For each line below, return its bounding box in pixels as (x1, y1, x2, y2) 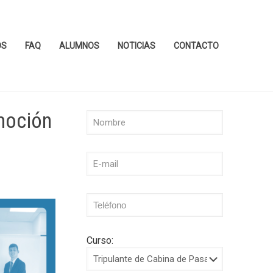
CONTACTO (174, 41, 219, 51)
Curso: (86, 235, 113, 246)
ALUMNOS (59, 41, 99, 51)
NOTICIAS (118, 41, 155, 51)
